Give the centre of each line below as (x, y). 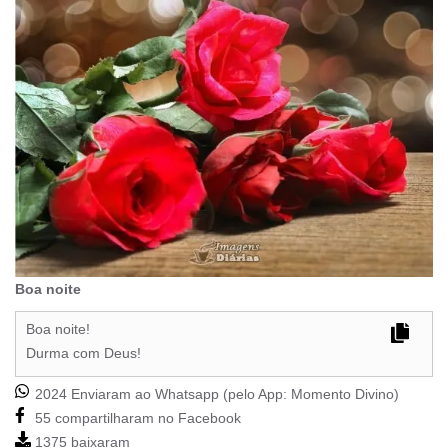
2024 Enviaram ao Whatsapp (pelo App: (161, 394)
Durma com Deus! (83, 353)
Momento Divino (342, 394)
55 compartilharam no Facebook (136, 418)
